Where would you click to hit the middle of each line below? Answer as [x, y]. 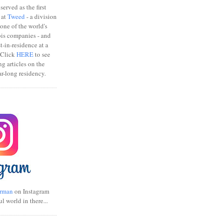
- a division [41, 16]
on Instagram [31, 191]
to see [42, 54]
